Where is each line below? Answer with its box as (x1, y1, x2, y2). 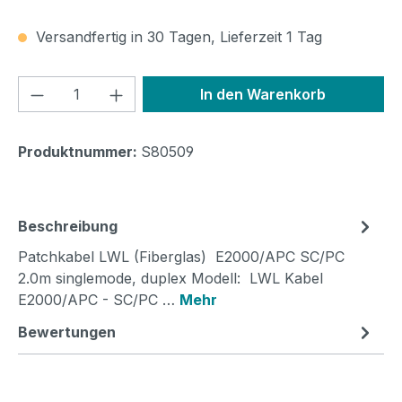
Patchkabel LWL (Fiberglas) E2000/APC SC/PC (18, 247, 345, 266)
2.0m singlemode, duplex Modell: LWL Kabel (18, 268, 323, 287)
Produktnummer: (18, 142, 141, 161)
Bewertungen (18, 322, 116, 341)
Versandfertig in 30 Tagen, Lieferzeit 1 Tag (31, 27, 322, 46)
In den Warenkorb (200, 84, 327, 103)
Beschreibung (18, 216, 118, 235)
